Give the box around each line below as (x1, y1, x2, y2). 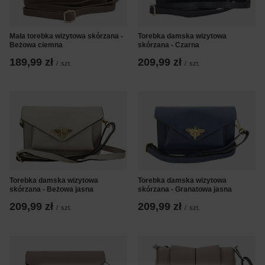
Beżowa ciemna (9, 41, 63, 50)
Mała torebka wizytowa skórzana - (9, 32, 123, 41)
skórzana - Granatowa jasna (138, 185, 232, 193)
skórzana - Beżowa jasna (9, 185, 93, 193)
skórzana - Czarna (138, 41, 199, 50)
